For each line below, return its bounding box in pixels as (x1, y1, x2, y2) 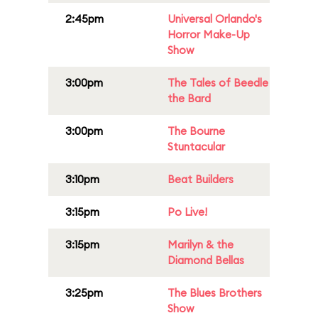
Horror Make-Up (168, 28, 250, 41)
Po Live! (168, 205, 207, 219)
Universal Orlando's (168, 12, 262, 26)
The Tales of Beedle (168, 76, 268, 89)
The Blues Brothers (168, 286, 262, 300)
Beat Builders (168, 172, 234, 186)
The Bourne (168, 124, 225, 138)
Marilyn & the (168, 238, 234, 251)
